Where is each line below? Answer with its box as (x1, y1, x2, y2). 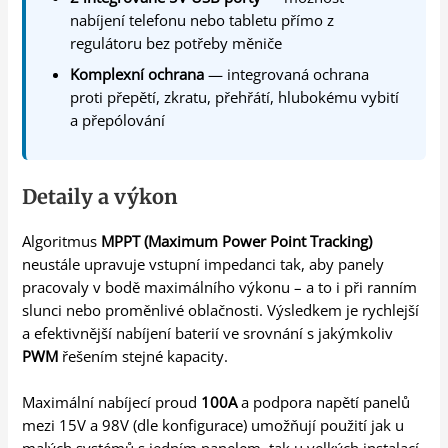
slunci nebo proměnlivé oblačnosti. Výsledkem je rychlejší (22, 299, 420, 320)
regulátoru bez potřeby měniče (70, 32, 283, 53)
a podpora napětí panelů (237, 392, 411, 413)
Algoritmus (22, 230, 102, 251)
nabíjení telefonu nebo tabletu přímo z (70, 9, 335, 30)
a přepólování (70, 109, 166, 130)
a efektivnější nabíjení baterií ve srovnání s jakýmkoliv (22, 322, 394, 343)
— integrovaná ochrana (204, 63, 370, 84)
